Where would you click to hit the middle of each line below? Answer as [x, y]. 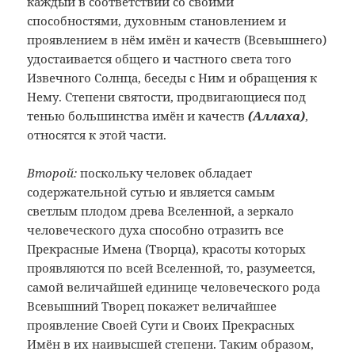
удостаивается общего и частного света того [160, 59]
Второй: [52, 173]
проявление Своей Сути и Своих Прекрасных [161, 325]
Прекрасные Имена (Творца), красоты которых [167, 249]
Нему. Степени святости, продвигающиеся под [167, 97]
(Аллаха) [277, 116]
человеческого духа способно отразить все [156, 230]
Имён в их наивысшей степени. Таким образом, [171, 344]
